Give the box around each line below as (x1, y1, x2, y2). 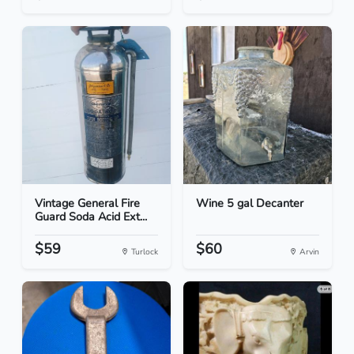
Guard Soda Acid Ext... (35, 209, 147, 225)
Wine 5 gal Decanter (196, 195, 303, 212)
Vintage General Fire (35, 195, 140, 212)
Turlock (129, 246, 158, 258)
